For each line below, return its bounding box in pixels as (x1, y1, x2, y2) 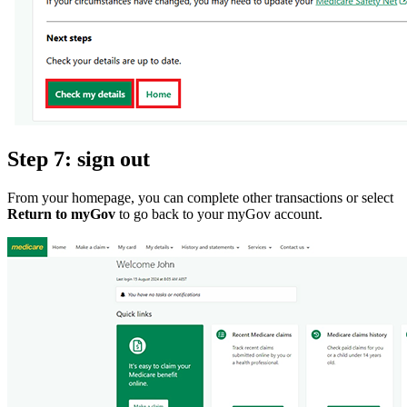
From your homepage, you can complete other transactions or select (7, 189, 393, 205)
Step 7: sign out (7, 146, 150, 171)
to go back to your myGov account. (115, 205, 323, 222)
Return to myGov (7, 205, 115, 222)
